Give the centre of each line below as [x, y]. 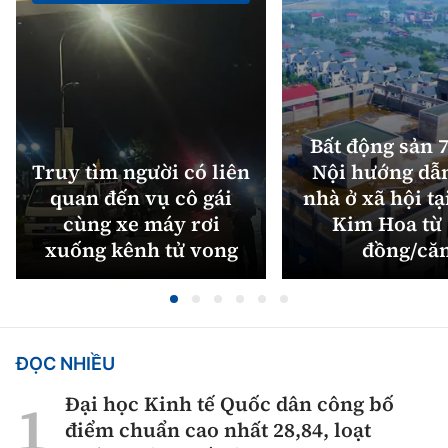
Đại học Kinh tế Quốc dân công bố [229, 404]
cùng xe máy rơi [141, 224]
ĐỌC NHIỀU [65, 364]
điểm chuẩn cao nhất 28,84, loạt [218, 430]
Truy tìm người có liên [141, 172]
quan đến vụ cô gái [141, 198]
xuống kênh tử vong [141, 250]
